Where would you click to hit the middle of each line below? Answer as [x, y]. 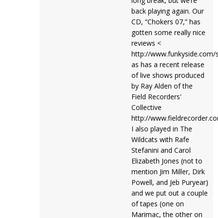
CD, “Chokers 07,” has [166, 22]
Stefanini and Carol [161, 150]
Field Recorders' [156, 97]
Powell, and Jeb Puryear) [170, 182]
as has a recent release [168, 64]
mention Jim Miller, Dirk [168, 172]
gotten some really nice [168, 32]
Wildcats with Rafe [160, 139]
